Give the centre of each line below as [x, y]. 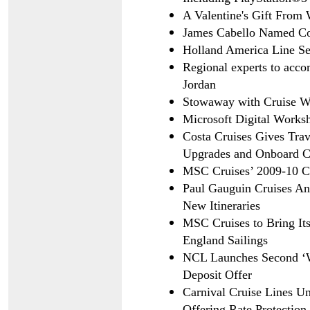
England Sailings [225, 240]
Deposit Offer [217, 275]
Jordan [199, 84]
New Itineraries [221, 206]
